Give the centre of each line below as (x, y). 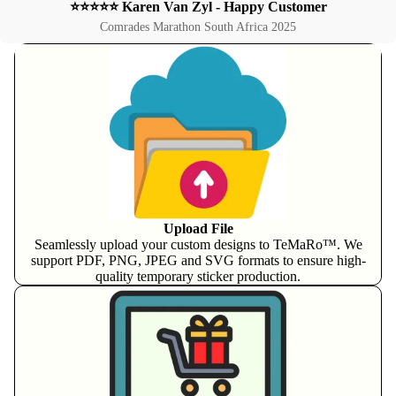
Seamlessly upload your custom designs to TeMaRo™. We (198, 245)
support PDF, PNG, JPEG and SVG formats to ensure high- (198, 261)
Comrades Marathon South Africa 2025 (198, 27)
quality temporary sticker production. (198, 277)
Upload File (198, 229)
